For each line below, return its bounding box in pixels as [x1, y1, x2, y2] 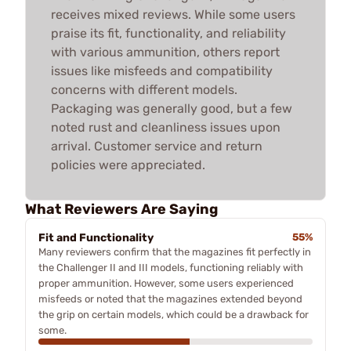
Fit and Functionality [38, 230, 154, 244]
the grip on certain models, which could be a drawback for [38, 308, 309, 320]
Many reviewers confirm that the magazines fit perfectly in [38, 245, 311, 258]
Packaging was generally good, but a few [51, 100, 292, 116]
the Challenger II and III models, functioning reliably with [38, 261, 303, 273]
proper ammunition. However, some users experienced [38, 277, 294, 289]
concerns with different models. [51, 81, 237, 97]
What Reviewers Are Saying [25, 200, 218, 218]
